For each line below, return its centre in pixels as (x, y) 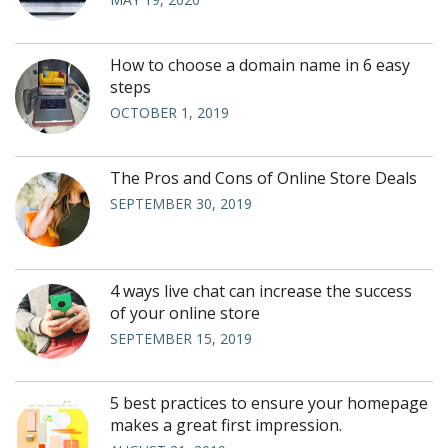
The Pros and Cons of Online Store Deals (263, 177)
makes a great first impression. (226, 425)
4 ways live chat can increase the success (261, 290)
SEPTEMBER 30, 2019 (181, 203)
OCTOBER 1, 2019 (169, 112)
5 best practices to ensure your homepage (269, 403)
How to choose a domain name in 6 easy (260, 64)
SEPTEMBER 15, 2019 (181, 338)
